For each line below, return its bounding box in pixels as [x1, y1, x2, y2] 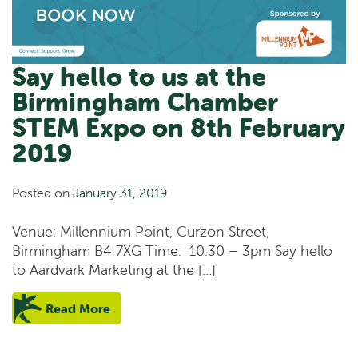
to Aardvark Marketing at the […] [12, 260, 216, 279]
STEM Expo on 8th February [12, 112, 345, 144]
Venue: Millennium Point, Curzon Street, [12, 221, 269, 241]
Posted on [12, 184, 73, 201]
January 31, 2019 [73, 184, 167, 201]
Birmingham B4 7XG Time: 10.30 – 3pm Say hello [12, 241, 332, 260]
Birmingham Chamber [12, 86, 278, 118]
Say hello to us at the [12, 61, 266, 93]
